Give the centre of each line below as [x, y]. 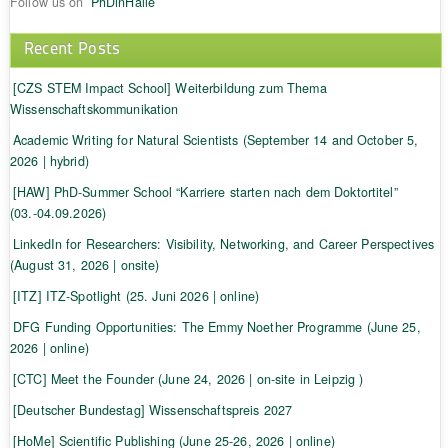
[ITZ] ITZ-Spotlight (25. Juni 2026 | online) [136, 295]
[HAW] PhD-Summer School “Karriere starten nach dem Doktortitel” [205, 191]
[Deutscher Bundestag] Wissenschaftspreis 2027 [152, 409]
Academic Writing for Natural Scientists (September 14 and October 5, [215, 139]
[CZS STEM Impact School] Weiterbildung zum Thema [169, 87]
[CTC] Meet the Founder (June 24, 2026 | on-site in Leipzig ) [188, 378]
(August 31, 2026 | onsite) [84, 264]
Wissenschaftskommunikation [94, 108]
